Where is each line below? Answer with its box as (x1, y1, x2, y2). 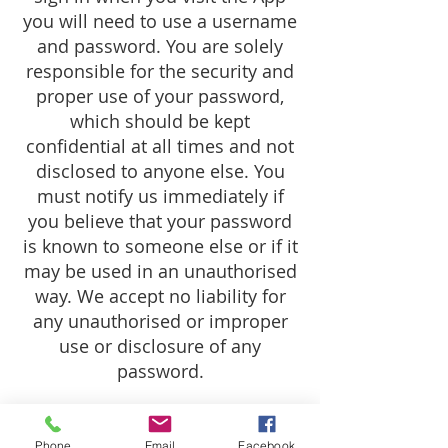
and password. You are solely (37, 34, 283, 58)
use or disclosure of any (59, 334, 261, 358)
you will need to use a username (23, 9, 297, 33)
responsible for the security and (26, 59, 294, 83)
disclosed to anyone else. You (35, 159, 285, 183)
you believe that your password (28, 209, 292, 233)
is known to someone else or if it (22, 234, 298, 258)
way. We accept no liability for (34, 284, 286, 308)
